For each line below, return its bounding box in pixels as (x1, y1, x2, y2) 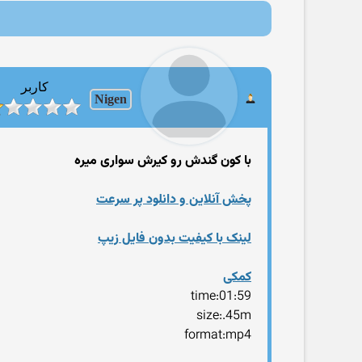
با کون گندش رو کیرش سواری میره (74, 151, 251, 171)
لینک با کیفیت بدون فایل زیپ (98, 229, 251, 249)
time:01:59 (191, 287, 251, 307)
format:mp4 (184, 326, 251, 346)
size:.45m (196, 306, 251, 326)
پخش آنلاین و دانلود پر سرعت (96, 190, 251, 210)
